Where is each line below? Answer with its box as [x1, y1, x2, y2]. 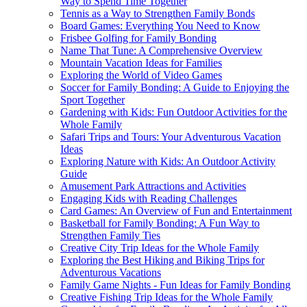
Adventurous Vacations [60, 266, 161, 278]
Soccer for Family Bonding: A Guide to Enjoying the [60, 81, 289, 93]
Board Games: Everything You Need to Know [60, 19, 260, 32]
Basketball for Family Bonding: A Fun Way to [60, 217, 260, 229]
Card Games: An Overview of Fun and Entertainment [60, 204, 292, 217]
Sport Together [60, 93, 125, 106]
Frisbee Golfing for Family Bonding [60, 32, 217, 44]
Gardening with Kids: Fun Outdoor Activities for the [60, 106, 287, 118]
